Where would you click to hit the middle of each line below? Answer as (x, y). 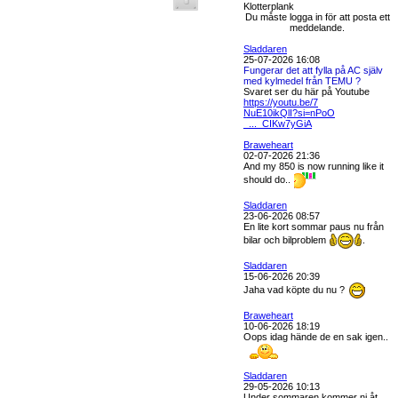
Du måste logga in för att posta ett (317, 17)
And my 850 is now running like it (314, 166)
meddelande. (317, 28)
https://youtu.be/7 (281, 102)
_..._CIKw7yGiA (278, 123)
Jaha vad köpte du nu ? (295, 289)
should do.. (268, 179)
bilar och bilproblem (286, 239)
